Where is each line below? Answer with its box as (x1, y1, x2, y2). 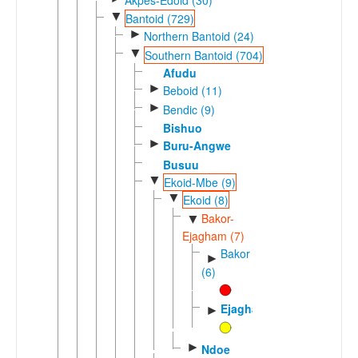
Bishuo (162, 119, 202, 136)
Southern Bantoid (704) (144, 46, 263, 63)
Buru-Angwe (162, 137, 231, 154)
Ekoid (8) (182, 192, 229, 209)
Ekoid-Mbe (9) (163, 173, 236, 190)
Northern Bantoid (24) (143, 28, 254, 45)
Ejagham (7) (182, 227, 245, 244)
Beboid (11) (162, 82, 222, 99)
